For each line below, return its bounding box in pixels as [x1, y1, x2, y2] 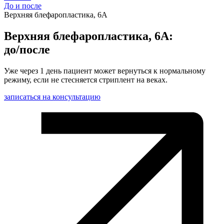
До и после [4, 1, 41, 10]
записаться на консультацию [4, 92, 100, 101]
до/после [4, 42, 50, 56]
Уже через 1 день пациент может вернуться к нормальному [4, 66, 205, 75]
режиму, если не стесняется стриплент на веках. [4, 75, 167, 84]
